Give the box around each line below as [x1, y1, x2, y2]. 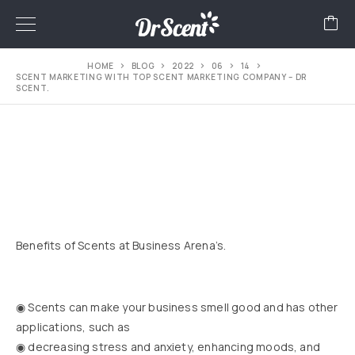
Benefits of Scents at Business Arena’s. [16, 238, 227, 254]
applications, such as [16, 319, 130, 335]
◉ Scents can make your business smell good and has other [16, 300, 338, 315]
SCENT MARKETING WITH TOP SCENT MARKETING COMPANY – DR [16, 71, 307, 82]
